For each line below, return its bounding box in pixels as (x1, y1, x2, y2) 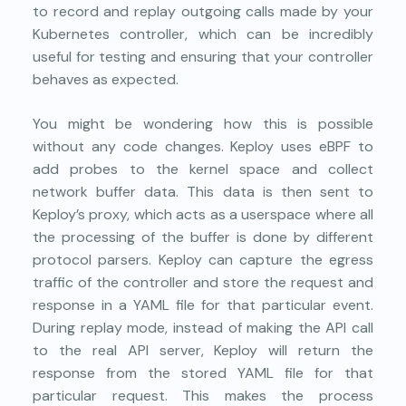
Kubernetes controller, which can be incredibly (33, 24, 373, 43)
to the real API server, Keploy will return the (33, 340, 373, 360)
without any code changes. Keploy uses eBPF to (33, 136, 373, 156)
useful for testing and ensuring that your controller (33, 46, 373, 66)
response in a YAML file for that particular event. (33, 295, 373, 314)
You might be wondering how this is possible (33, 113, 373, 133)
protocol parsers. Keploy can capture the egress (33, 249, 373, 269)
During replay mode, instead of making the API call (33, 317, 373, 337)
